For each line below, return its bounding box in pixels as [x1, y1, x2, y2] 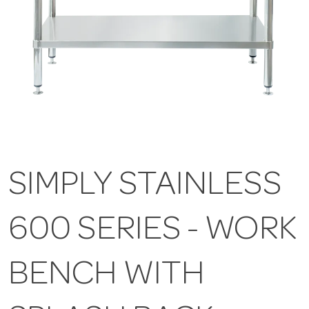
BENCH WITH [8, 259, 205, 295]
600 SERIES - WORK [8, 215, 297, 250]
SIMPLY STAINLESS [8, 170, 281, 205]
